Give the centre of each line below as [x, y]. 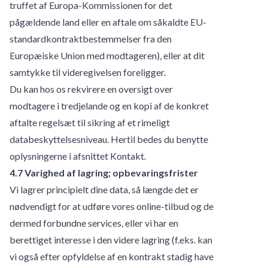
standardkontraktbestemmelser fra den [91, 38]
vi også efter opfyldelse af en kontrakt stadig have [112, 256]
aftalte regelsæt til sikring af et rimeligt [90, 122]
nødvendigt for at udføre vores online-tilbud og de [112, 206]
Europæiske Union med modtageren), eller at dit [107, 55]
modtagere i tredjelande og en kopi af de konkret [109, 105]
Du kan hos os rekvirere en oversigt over [91, 89]
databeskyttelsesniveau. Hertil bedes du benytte [109, 139]
